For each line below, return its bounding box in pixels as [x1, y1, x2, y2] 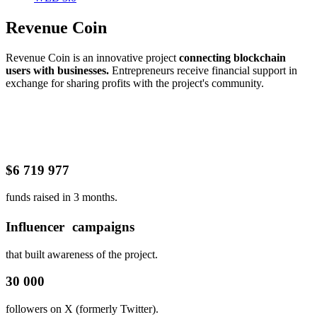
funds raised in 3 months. [6, 191, 117, 204]
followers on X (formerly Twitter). [6, 303, 158, 316]
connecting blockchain [179, 51, 286, 64]
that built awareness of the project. [6, 248, 158, 260]
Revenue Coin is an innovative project [6, 51, 179, 64]
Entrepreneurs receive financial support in [109, 64, 297, 76]
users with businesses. [6, 64, 109, 76]
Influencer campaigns [6, 219, 134, 234]
